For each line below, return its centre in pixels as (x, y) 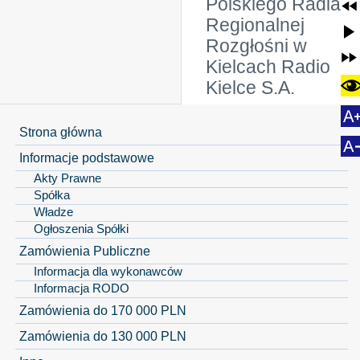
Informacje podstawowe (86, 157)
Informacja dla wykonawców (108, 271)
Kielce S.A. (250, 88)
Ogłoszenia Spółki (81, 229)
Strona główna (60, 131)
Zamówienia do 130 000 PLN (102, 335)
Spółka (51, 195)
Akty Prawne (67, 178)
